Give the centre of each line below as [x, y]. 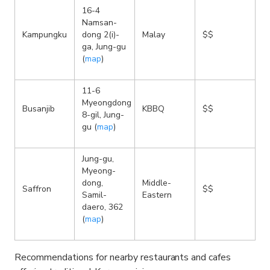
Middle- [157, 183]
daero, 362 [102, 207]
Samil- [94, 195]
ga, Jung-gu [104, 47]
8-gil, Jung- [103, 115]
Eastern [157, 195]
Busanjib [39, 109]
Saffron [37, 189]
